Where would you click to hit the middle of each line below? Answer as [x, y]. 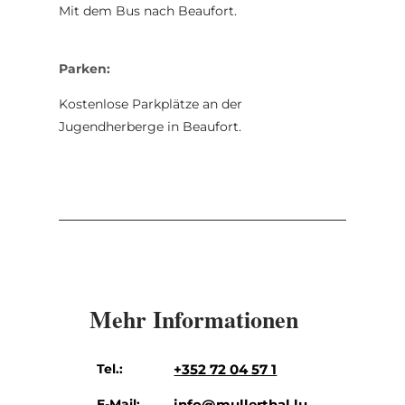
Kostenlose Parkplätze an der [150, 104]
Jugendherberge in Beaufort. [150, 126]
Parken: [84, 68]
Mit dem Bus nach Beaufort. [147, 10]
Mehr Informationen [193, 319]
